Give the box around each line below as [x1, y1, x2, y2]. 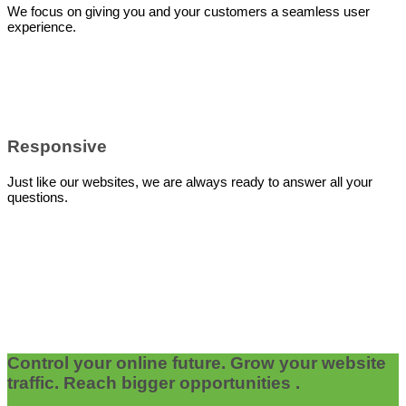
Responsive [7, 137, 107, 157]
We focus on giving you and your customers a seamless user [7, 3, 370, 19]
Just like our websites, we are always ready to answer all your [7, 174, 372, 189]
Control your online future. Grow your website [7, 353, 386, 372]
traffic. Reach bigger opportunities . [7, 372, 300, 392]
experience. [7, 18, 76, 34]
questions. [7, 189, 68, 205]
